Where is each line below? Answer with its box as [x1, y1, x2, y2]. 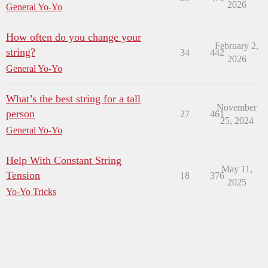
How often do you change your [6, 31, 141, 44]
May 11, [221, 164, 252, 175]
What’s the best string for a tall [6, 93, 141, 105]
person [6, 108, 35, 120]
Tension [6, 169, 40, 182]
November [217, 102, 257, 113]
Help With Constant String [6, 154, 121, 167]
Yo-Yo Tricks [6, 187, 56, 197]
